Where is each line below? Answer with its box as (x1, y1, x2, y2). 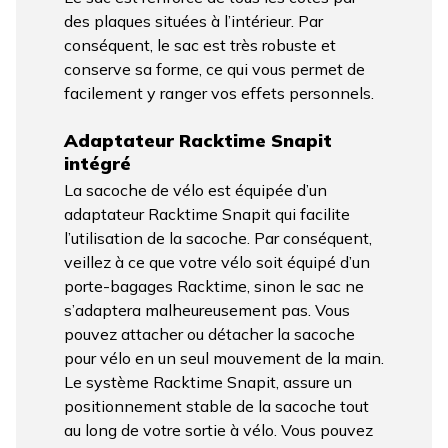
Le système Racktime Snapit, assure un (64, 371, 352, 392)
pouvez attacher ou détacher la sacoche (64, 323, 355, 344)
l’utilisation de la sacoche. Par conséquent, (64, 227, 372, 248)
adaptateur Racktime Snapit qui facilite (64, 203, 350, 224)
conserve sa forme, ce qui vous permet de (64, 58, 365, 79)
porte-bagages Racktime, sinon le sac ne (64, 275, 364, 296)
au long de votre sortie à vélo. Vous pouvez (64, 419, 373, 440)
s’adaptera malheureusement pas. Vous (64, 299, 350, 320)
